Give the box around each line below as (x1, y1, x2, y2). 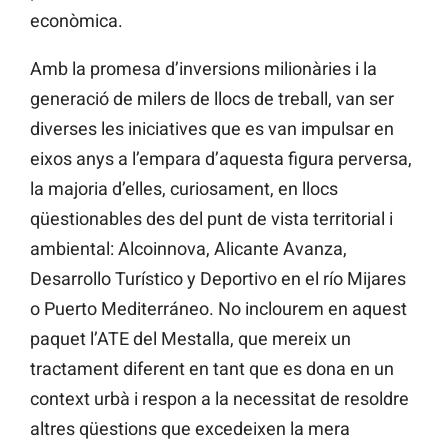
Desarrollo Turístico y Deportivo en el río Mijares (30, 268, 406, 290)
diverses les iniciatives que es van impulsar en (30, 118, 394, 140)
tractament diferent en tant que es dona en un (30, 358, 394, 380)
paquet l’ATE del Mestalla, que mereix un (30, 328, 351, 350)
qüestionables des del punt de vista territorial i (30, 208, 393, 230)
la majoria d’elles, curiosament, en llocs (30, 178, 338, 200)
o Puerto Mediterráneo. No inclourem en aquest (30, 298, 407, 320)
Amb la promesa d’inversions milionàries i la (30, 58, 377, 80)
